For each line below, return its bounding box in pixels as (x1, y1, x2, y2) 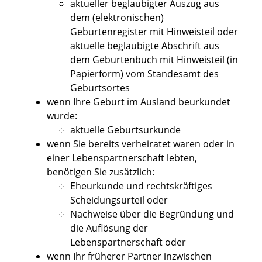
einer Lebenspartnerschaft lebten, (47, 151, 197, 165)
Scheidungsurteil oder (70, 194, 168, 207)
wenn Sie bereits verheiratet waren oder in (47, 137, 235, 151)
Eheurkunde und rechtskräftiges (70, 180, 212, 193)
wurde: (47, 109, 77, 123)
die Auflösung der (70, 222, 148, 235)
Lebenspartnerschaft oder (70, 236, 186, 249)
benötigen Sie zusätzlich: (47, 166, 154, 179)
